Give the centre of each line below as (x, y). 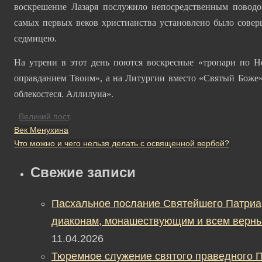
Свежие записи (83, 172)
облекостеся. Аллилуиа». (64, 94)
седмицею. (35, 38)
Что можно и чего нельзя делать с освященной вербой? (122, 143)
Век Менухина (41, 130)
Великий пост (44, 116)
